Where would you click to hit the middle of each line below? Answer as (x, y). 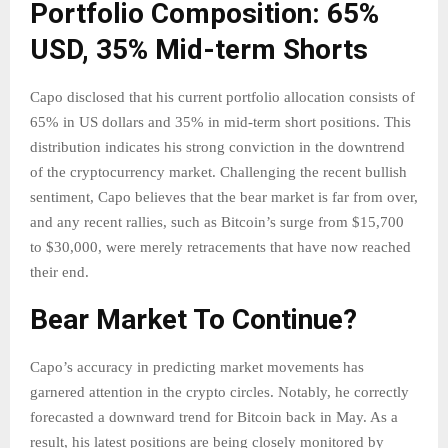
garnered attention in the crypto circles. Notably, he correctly (219, 392)
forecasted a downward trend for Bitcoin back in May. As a (214, 417)
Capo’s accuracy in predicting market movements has (197, 367)
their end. (59, 272)
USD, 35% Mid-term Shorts (199, 50)
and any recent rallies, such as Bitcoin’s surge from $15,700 (217, 222)
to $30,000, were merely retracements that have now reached (220, 247)
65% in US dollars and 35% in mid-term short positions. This (220, 122)
